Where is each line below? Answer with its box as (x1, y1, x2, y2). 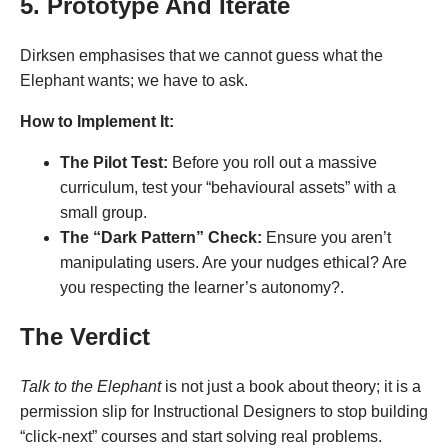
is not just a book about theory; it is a (161, 377, 421, 395)
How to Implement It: (20, 112, 174, 130)
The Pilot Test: (60, 153, 168, 171)
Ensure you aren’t (262, 228, 391, 246)
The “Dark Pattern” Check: (60, 228, 262, 246)
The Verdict (20, 322, 150, 350)
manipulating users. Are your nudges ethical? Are (60, 253, 407, 271)
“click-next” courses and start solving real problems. (20, 427, 382, 445)
